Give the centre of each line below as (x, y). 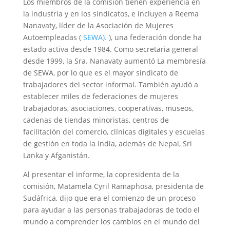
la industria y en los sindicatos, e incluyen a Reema (111, 14)
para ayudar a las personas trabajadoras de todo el (111, 210)
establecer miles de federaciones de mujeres (100, 96)
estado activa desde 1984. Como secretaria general (110, 49)
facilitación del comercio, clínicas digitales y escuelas (114, 132)
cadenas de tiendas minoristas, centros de (96, 120)
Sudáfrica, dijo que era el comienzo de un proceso (109, 198)
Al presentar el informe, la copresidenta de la (101, 174)
